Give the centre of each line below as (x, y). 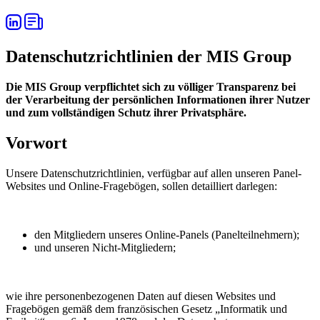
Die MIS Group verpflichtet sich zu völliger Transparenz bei (151, 87)
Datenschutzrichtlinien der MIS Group (149, 57)
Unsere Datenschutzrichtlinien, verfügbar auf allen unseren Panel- (154, 173)
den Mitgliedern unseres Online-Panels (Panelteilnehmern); (167, 235)
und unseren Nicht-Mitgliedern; (105, 247)
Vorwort (36, 143)
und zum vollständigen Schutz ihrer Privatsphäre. (126, 113)
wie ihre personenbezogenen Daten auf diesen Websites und (141, 296)
